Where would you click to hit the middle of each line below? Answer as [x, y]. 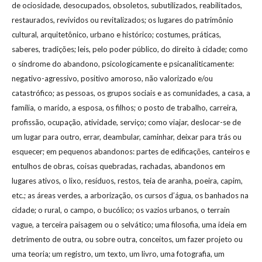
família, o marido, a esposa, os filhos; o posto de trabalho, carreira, [125, 107]
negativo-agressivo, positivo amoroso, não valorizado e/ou [112, 78]
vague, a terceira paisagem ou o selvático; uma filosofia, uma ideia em [129, 224]
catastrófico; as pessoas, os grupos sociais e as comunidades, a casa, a [131, 93]
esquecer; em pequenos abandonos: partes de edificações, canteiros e [131, 151]
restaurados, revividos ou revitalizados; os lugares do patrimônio [123, 20]
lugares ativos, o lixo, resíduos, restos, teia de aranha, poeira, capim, [127, 180]
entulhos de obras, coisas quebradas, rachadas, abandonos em [118, 166]
